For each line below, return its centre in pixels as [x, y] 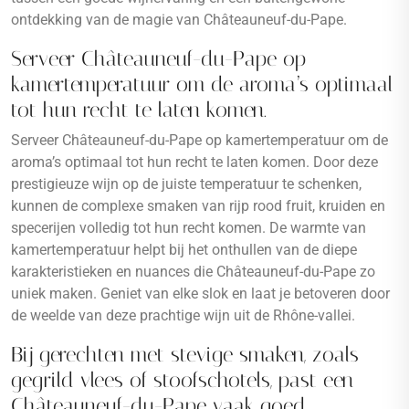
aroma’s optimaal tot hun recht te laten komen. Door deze [194, 162]
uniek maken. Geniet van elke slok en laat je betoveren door [200, 294]
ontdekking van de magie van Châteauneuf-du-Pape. [179, 20]
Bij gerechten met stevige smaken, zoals [185, 354]
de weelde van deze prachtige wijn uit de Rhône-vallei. [183, 315]
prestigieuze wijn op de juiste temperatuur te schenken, [186, 184]
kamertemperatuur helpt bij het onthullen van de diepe [184, 250]
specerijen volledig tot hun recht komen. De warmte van [189, 228]
